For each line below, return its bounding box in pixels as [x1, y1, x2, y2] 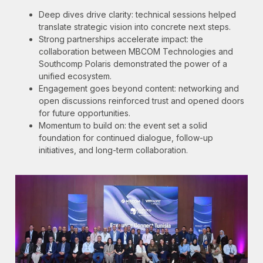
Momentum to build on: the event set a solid [39, 120, 207, 130]
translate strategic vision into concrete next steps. [39, 22, 231, 32]
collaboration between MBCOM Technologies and [39, 46, 233, 56]
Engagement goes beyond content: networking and [39, 83, 239, 93]
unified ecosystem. [39, 71, 112, 81]
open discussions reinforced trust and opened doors [39, 96, 244, 106]
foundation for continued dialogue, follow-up [39, 133, 213, 143]
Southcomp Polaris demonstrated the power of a [39, 59, 227, 69]
